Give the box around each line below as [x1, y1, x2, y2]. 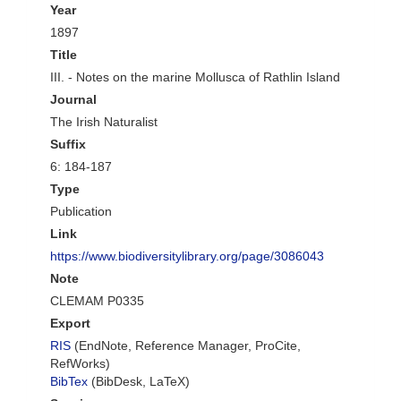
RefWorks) [50, 356, 110, 371]
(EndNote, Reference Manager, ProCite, [71, 338, 301, 353]
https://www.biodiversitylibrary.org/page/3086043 [50, 249, 324, 263]
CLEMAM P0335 [50, 294, 144, 308]
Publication [50, 204, 112, 218]
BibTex [50, 374, 88, 388]
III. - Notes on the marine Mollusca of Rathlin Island [50, 70, 340, 84]
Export [50, 316, 90, 330]
